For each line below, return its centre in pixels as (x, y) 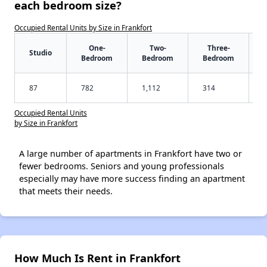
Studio (41, 52)
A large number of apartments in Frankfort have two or (131, 153)
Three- (218, 47)
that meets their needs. (66, 191)
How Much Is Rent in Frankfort (97, 257)
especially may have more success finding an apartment (132, 178)
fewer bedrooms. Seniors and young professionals (122, 166)
